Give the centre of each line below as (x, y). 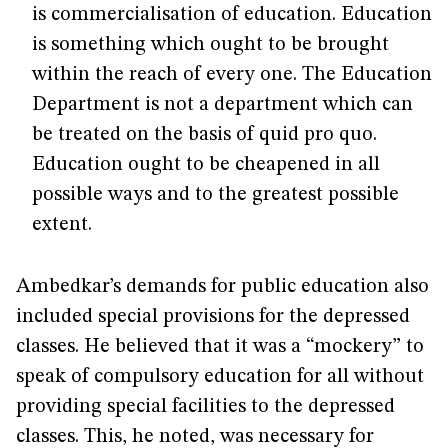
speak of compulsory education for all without (220, 377)
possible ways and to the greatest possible (215, 195)
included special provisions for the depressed (213, 317)
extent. (62, 225)
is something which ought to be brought (210, 45)
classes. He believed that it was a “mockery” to (220, 347)
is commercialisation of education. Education (232, 15)
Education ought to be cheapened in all (206, 165)
